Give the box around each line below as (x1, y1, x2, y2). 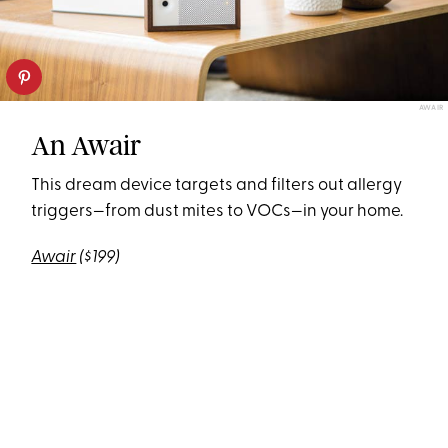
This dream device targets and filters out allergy (31, 176, 403, 194)
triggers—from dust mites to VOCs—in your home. (31, 202, 404, 220)
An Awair (31, 128, 142, 162)
